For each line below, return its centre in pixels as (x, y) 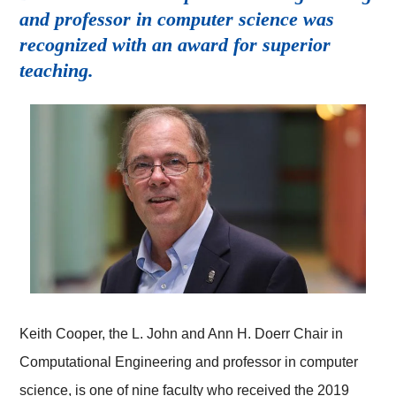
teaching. (57, 71)
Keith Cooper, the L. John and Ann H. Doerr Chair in (182, 334)
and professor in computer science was (177, 19)
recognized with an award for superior (175, 45)
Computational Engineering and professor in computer (189, 362)
